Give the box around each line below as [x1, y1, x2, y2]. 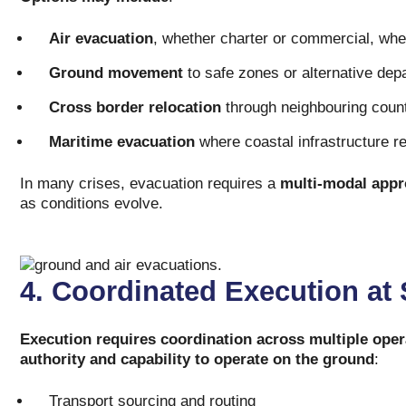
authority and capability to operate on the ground [19, 351, 374, 368]
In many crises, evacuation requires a [19, 175, 280, 192]
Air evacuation [48, 30, 153, 47]
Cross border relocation [48, 99, 226, 116]
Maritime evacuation [48, 133, 195, 150]
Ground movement [48, 64, 183, 82]
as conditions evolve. [19, 195, 163, 212]
